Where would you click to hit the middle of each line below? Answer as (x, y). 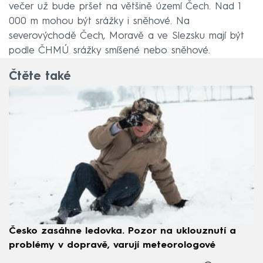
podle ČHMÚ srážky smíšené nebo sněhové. (109, 50)
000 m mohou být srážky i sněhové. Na (99, 21)
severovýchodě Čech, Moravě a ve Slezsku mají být (127, 36)
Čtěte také (40, 77)
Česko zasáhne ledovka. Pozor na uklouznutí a (122, 231)
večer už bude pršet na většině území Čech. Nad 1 (125, 6)
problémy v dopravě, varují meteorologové (112, 245)
